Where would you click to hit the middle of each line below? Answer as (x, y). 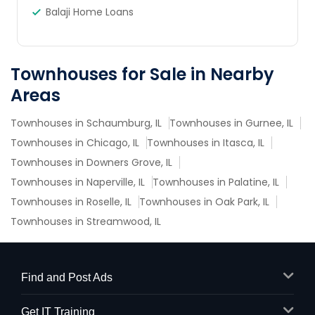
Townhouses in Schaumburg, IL (86, 123)
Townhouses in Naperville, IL (78, 182)
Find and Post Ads (67, 277)
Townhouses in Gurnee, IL (231, 123)
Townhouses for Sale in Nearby (142, 74)
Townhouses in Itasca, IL (206, 143)
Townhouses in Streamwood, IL (86, 221)
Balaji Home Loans (89, 12)
